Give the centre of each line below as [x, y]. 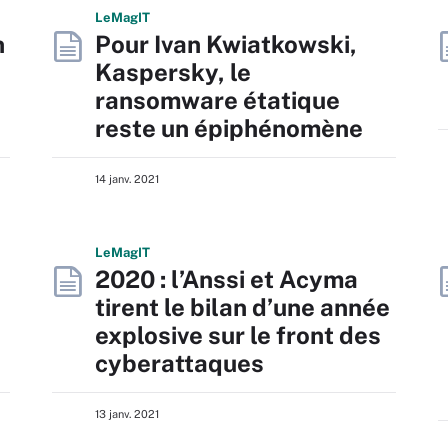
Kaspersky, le [173, 72]
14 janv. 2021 [127, 179]
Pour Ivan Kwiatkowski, [226, 44]
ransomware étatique [217, 100]
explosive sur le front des [238, 335]
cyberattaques [179, 363]
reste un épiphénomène [229, 128]
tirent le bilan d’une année [242, 307]
